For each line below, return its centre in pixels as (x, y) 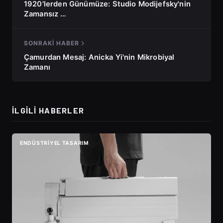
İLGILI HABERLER (48, 111)
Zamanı (37, 67)
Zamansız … (45, 14)
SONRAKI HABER (52, 43)
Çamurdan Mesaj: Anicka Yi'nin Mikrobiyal (99, 57)
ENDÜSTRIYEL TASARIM (55, 143)
